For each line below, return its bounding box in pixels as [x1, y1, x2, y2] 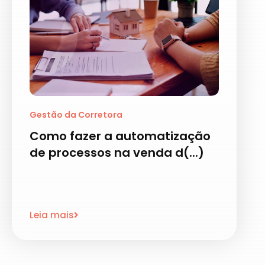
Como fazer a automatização [30, 128, 211, 144]
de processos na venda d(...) [30, 144, 204, 161]
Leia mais [30, 209, 74, 221]
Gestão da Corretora [30, 109, 122, 121]
